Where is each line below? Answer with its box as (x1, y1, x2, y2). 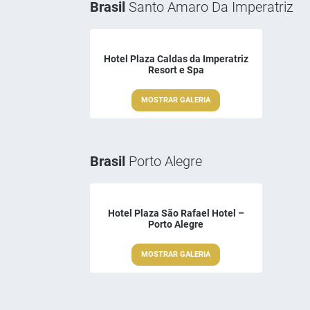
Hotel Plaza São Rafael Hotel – (107, 207, 244, 219)
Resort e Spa (147, 64, 204, 75)
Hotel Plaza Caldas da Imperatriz (103, 53, 248, 64)
